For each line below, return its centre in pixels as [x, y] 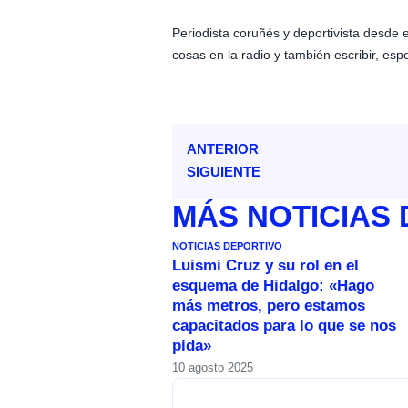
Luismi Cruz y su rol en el [266, 266]
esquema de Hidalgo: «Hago [274, 286]
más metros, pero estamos [269, 306]
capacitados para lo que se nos [285, 326]
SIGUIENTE [224, 172]
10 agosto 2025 [213, 368]
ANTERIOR [223, 149]
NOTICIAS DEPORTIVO [228, 246]
